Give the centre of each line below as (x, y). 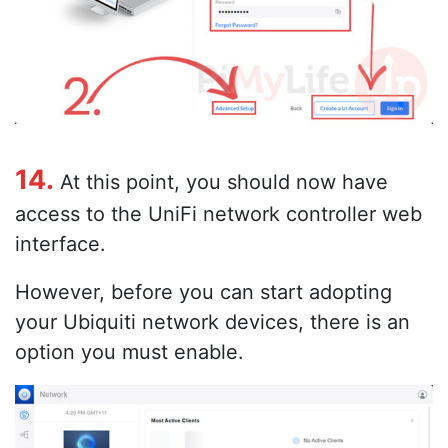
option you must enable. (129, 351)
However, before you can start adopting (203, 291)
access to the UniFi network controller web (218, 213)
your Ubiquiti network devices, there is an (212, 321)
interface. (60, 243)
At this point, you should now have (221, 181)
